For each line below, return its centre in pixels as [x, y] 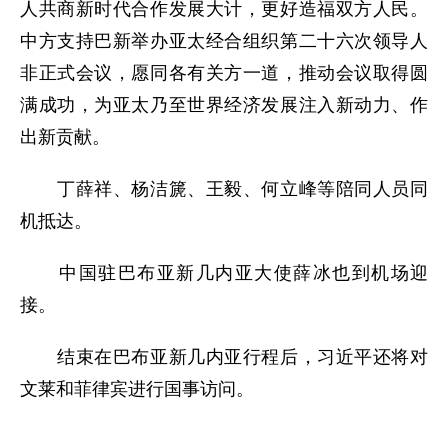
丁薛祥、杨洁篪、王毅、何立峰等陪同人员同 [224, 188]
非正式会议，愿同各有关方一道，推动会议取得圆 [224, 72]
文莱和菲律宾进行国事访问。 [137, 388]
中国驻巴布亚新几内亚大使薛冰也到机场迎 [224, 272]
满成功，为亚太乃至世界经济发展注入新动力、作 [224, 104]
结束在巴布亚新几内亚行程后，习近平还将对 [224, 356]
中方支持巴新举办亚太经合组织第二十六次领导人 [224, 40]
